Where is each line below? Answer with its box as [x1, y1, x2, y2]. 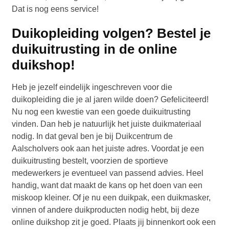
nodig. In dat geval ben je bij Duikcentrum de [12, 132, 173, 141]
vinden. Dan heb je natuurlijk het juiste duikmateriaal [12, 120, 202, 129]
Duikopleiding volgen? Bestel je [12, 26, 211, 41]
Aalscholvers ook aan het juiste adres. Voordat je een [12, 144, 204, 153]
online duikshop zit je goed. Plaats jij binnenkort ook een [12, 218, 216, 227]
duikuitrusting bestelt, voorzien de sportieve [12, 156, 169, 166]
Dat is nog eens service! [12, 5, 99, 14]
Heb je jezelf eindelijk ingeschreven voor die [12, 83, 173, 92]
